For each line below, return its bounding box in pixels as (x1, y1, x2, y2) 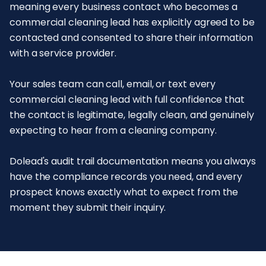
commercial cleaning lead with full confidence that (9, 92, 245, 106)
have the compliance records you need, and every (9, 169, 243, 183)
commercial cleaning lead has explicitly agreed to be (9, 15, 255, 29)
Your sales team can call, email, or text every (9, 77, 216, 91)
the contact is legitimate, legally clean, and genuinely (9, 107, 254, 122)
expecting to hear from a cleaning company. (9, 123, 217, 137)
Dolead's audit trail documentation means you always (9, 154, 256, 168)
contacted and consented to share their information (9, 30, 254, 45)
